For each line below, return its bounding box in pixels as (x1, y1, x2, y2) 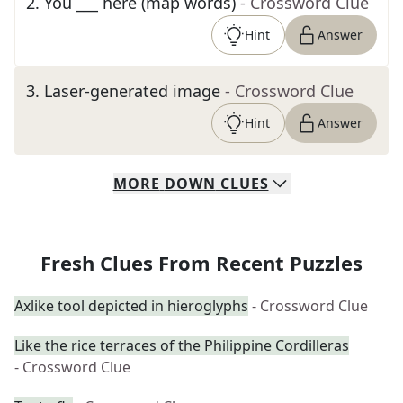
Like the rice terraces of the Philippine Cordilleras (14, 336, 349, 355)
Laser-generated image (44, 80, 220, 102)
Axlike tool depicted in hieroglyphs (14, 296, 248, 316)
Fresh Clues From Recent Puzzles (40, 249, 363, 276)
